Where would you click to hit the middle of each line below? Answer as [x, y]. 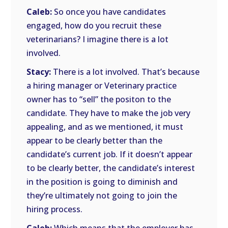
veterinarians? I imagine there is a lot [98, 39]
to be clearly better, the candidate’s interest [111, 168]
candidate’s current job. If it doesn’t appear [110, 154]
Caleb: [39, 12]
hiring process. [55, 209]
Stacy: [39, 72]
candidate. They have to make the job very [109, 113]
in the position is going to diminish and [102, 182]
